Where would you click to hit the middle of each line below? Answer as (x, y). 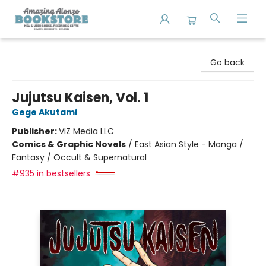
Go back (227, 62)
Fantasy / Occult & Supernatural (79, 157)
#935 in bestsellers (51, 173)
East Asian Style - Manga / (189, 144)
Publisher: (35, 131)
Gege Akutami (45, 112)
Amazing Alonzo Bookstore (64, 49)
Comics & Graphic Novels (69, 144)
